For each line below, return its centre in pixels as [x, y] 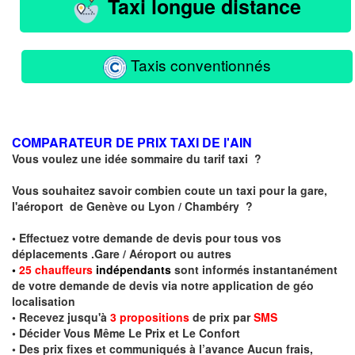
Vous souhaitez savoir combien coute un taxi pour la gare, [170, 191]
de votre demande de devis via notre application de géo [163, 286]
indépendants [132, 270]
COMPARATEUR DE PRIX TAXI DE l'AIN [132, 143]
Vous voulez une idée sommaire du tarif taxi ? [138, 159]
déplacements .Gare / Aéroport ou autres [123, 254]
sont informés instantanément [254, 270]
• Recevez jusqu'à [61, 317]
